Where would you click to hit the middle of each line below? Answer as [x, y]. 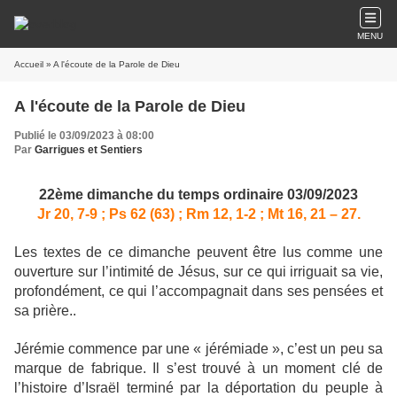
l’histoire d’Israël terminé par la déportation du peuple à [198, 388]
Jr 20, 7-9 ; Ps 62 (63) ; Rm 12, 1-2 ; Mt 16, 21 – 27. [198, 214]
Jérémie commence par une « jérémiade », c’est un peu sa [198, 349]
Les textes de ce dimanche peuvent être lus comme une [198, 252]
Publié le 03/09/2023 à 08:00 [84, 136]
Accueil [29, 64]
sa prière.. [45, 311]
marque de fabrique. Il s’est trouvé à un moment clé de [198, 368]
